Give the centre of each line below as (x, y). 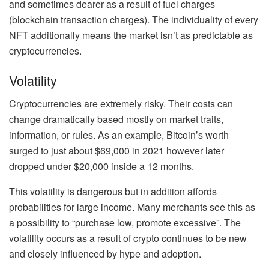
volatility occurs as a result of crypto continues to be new (128, 238)
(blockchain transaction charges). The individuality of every (134, 19)
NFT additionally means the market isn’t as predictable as (131, 35)
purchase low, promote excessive (146, 222)
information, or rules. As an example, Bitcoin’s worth (119, 135)
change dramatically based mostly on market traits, (116, 119)
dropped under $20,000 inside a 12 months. (103, 166)
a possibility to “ (42, 222)
